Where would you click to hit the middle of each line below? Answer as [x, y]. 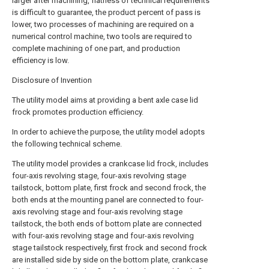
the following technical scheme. [67, 144]
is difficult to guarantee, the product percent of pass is [106, 12]
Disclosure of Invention [52, 80]
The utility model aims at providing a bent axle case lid [105, 100]
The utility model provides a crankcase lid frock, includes [110, 164]
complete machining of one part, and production [96, 48]
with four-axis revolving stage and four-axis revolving [103, 236]
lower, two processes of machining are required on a [103, 24]
